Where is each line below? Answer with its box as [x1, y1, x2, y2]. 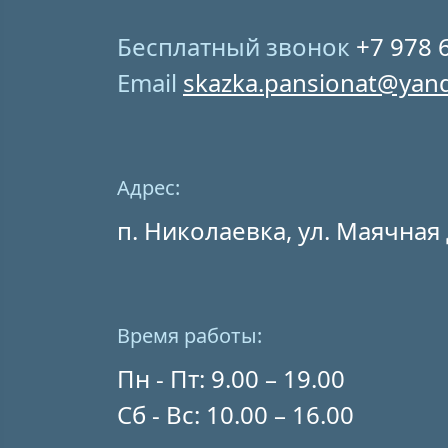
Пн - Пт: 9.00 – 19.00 [117, 362, 345, 395]
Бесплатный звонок [117, 30, 356, 63]
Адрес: [117, 174, 180, 201]
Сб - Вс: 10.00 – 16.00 [117, 398, 354, 431]
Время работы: [117, 322, 262, 349]
